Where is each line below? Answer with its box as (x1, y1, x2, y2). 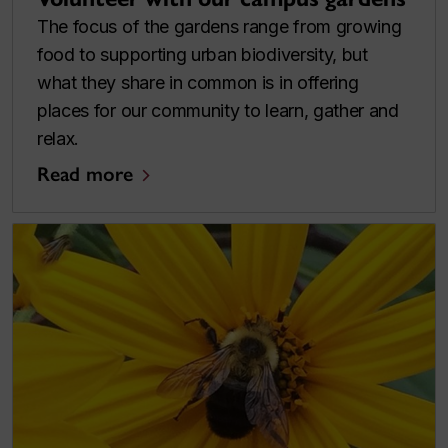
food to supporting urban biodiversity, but (37, 43, 368, 65)
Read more (37, 161, 133, 186)
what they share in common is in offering (37, 71, 359, 93)
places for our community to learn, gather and (37, 99, 399, 121)
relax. (37, 127, 84, 149)
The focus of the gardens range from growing (37, 15, 402, 37)
